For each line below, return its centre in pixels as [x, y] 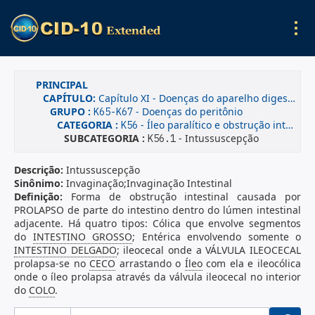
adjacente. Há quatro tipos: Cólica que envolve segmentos [157, 223]
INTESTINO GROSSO [82, 237]
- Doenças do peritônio [188, 111]
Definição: [43, 197]
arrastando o [150, 263]
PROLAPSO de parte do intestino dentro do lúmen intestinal [157, 210]
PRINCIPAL [62, 85]
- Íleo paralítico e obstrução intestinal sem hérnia [212, 125]
